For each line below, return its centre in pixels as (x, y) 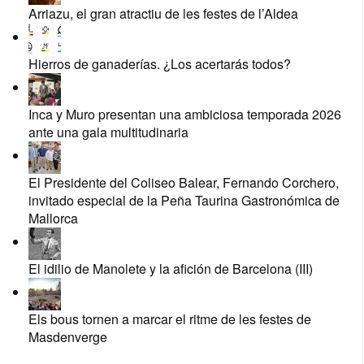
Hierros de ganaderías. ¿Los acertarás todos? (160, 63)
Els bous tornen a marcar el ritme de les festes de (170, 318)
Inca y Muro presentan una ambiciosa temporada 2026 (185, 114)
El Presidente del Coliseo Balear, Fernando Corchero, (184, 182)
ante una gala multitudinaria (108, 132)
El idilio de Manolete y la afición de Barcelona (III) (171, 268)
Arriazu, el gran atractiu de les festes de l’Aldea (163, 13)
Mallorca (53, 218)
